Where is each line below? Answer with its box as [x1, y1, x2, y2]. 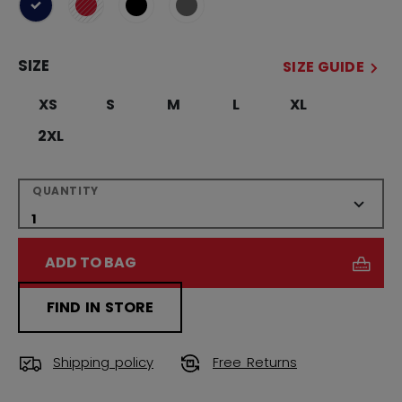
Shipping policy [53, 354, 153, 372]
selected [34, 4, 96, 25]
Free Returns [213, 354, 297, 372]
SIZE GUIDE [283, 56, 364, 77]
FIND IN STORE [47, 296, 153, 318]
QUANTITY [32, 182, 99, 198]
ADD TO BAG [45, 251, 136, 273]
